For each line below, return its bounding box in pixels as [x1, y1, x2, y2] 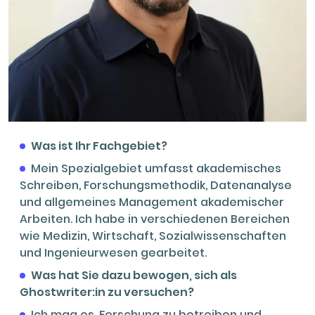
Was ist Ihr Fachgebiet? [31, 137, 167, 154]
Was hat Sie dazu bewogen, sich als [31, 266, 237, 283]
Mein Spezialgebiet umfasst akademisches [31, 160, 281, 176]
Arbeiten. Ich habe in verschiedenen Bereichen [20, 210, 290, 227]
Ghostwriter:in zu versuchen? [20, 283, 194, 300]
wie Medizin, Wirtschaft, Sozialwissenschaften [20, 227, 286, 244]
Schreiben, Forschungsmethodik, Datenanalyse [20, 176, 292, 193]
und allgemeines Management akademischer [20, 193, 284, 210]
